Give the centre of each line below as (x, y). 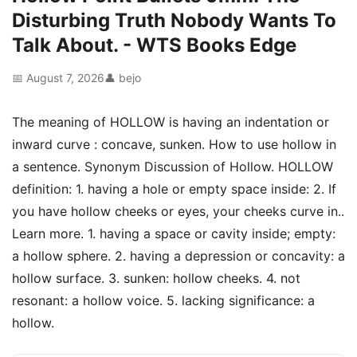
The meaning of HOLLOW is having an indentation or (171, 122)
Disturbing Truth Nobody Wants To (174, 20)
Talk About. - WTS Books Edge (154, 45)
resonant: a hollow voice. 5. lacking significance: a (163, 300)
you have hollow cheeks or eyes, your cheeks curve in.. (178, 211)
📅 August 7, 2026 (58, 78)
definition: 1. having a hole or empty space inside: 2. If (174, 189)
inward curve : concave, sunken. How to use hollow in (174, 144)
